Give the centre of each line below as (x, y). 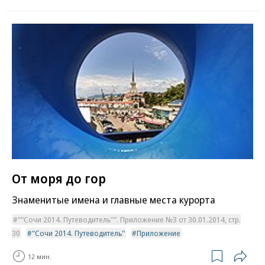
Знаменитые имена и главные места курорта (114, 200)
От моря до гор (59, 178)
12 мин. (40, 256)
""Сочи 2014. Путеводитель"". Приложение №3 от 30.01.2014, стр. (129, 220)
